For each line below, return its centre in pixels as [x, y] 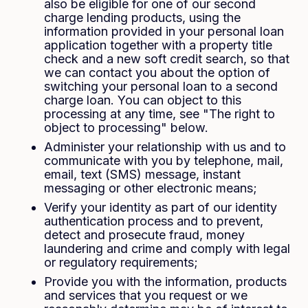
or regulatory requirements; [121, 262]
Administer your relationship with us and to [165, 147]
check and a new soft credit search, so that [167, 59]
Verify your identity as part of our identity [161, 207]
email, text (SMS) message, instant [142, 174]
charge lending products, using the [142, 18]
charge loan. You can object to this [143, 100]
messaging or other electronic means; [151, 188]
